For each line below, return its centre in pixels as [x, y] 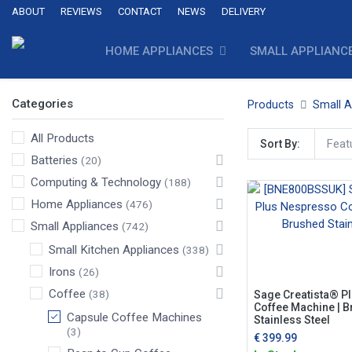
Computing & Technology [96, 182]
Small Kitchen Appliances [114, 250]
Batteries [54, 160]
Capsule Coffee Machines [134, 317]
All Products [62, 138]
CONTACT [140, 11]
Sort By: [280, 144]
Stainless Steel [291, 319]
